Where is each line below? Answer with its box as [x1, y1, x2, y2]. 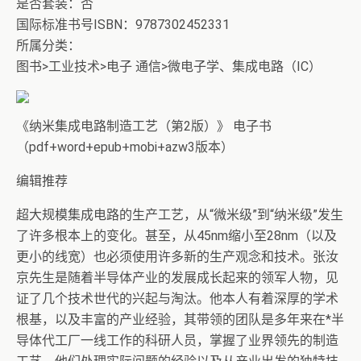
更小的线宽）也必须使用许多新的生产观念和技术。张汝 [16, 249, 338, 264]
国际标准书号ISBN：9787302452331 [16, 17, 230, 32]
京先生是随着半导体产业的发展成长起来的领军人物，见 [16, 270, 338, 285]
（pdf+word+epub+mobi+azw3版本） [16, 139, 234, 155]
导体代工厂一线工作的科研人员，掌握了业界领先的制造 [16, 333, 338, 348]
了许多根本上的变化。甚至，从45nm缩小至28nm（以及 [16, 228, 337, 243]
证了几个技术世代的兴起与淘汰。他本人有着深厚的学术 [16, 291, 338, 306]
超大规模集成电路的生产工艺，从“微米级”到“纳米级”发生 [16, 207, 343, 222]
